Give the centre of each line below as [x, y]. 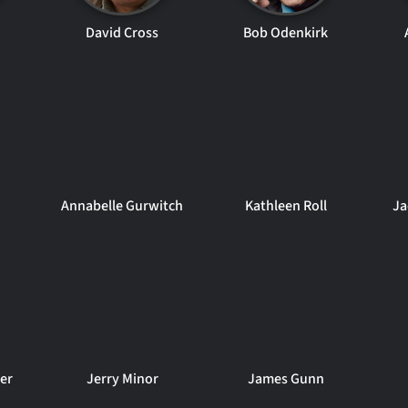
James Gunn [286, 379]
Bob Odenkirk [286, 33]
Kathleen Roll [286, 206]
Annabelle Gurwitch [122, 206]
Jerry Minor [122, 379]
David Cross [122, 33]
